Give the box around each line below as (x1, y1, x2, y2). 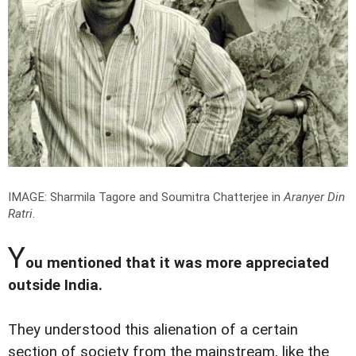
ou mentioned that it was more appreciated (25, 254, 329, 273)
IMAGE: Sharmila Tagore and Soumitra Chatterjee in (8, 190, 284, 205)
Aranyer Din (284, 190, 345, 205)
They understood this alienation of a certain (8, 321, 298, 339)
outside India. (8, 277, 103, 295)
